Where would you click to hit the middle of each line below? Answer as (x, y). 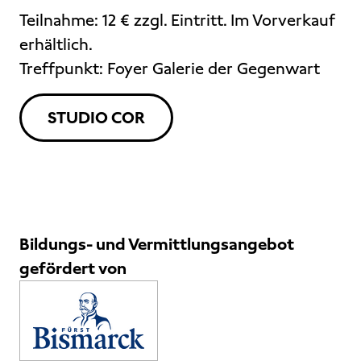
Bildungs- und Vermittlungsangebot (157, 245)
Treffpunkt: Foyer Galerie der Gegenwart (170, 69)
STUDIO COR (96, 118)
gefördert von (73, 269)
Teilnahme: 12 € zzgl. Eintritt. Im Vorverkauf (177, 21)
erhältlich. (56, 45)
